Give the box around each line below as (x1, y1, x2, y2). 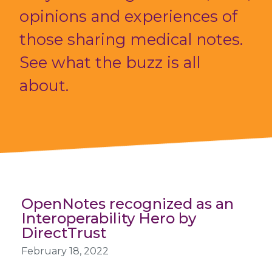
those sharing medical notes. (19, 29, 243, 49)
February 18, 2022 (21, 245, 109, 257)
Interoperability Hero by (21, 209, 196, 227)
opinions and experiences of (19, 6, 237, 25)
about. (19, 75, 69, 95)
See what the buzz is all (19, 52, 200, 72)
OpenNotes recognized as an (21, 194, 234, 212)
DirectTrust (21, 223, 110, 242)
